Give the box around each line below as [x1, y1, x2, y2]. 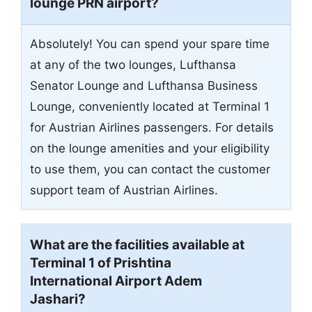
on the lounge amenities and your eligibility [30, 141, 270, 156]
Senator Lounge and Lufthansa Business [30, 79, 258, 93]
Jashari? [30, 291, 86, 308]
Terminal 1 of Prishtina [30, 255, 171, 272]
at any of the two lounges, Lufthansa [30, 58, 236, 72]
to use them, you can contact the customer [30, 162, 270, 177]
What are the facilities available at [30, 237, 244, 253]
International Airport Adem [30, 273, 202, 290]
